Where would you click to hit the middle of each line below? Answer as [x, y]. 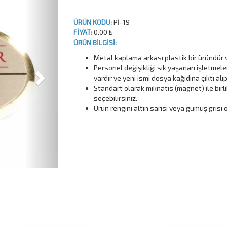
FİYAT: [83, 32]
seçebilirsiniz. [115, 98]
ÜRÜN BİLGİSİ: [95, 42]
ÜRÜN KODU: [92, 22]
